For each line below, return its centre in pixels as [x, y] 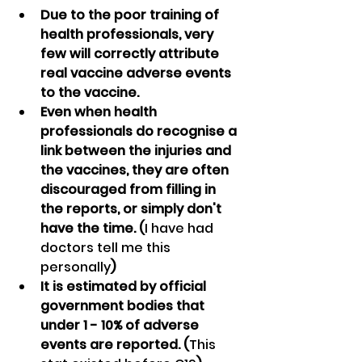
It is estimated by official [125, 287]
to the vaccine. [90, 93]
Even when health [100, 112]
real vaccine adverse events [137, 74]
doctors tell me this [107, 248]
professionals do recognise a [140, 132]
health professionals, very [128, 35]
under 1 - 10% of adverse [121, 326]
